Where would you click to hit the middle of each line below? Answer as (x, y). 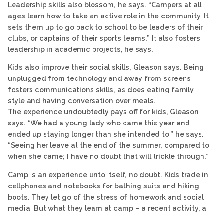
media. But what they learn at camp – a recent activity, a (107, 208)
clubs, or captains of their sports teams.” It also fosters (104, 38)
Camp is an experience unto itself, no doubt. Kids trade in (108, 174)
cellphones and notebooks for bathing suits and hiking (103, 186)
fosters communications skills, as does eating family (101, 90)
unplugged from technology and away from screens (99, 78)
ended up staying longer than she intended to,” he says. (106, 134)
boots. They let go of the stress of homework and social (106, 197)
